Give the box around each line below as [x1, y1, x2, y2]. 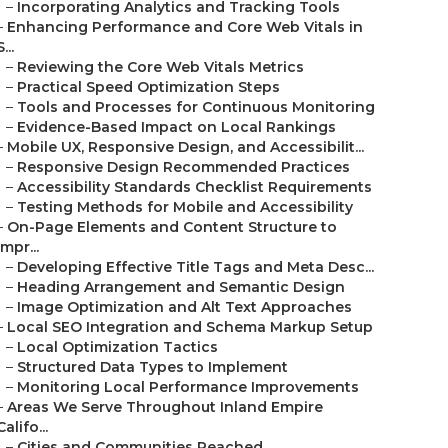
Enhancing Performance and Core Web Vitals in [7, 18, 363, 36]
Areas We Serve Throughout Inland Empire [7, 398, 323, 416]
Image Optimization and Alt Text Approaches [17, 298, 352, 316]
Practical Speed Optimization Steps [17, 78, 280, 96]
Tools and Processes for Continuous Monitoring [17, 98, 375, 116]
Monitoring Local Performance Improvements [17, 378, 359, 396]
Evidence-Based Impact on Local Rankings [17, 118, 336, 136]
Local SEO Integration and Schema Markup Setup [7, 318, 373, 336]
